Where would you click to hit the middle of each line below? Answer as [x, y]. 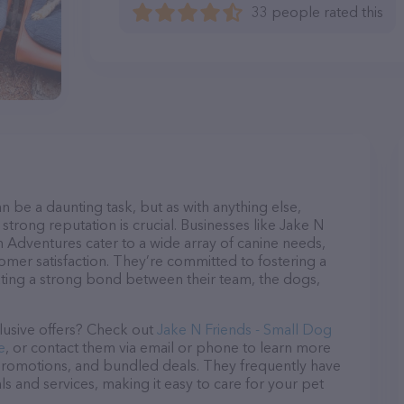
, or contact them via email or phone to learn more [168, 347]
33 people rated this [317, 12]
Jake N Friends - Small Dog [244, 329]
